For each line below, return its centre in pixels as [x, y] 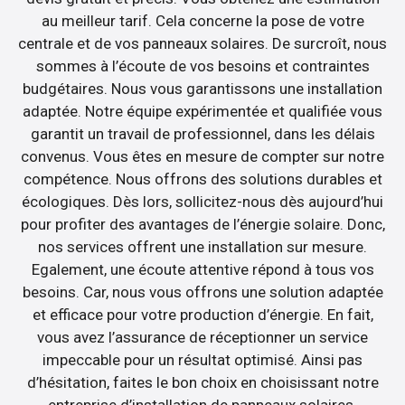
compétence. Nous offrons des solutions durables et [202, 179]
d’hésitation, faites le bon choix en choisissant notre [202, 382]
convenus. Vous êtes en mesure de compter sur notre [202, 156]
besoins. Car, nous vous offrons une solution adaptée [202, 292]
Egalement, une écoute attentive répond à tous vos [202, 269]
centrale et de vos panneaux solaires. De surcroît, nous [202, 43]
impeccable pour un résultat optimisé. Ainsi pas [202, 359]
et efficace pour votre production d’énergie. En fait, [202, 314]
